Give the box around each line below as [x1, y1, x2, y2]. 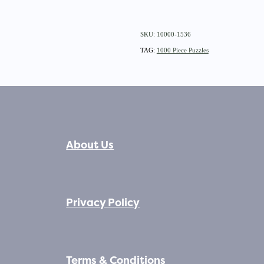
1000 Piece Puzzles [156, 46, 209, 54]
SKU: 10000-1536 [140, 30, 191, 38]
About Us [66, 138, 114, 153]
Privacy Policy [66, 196, 140, 210]
